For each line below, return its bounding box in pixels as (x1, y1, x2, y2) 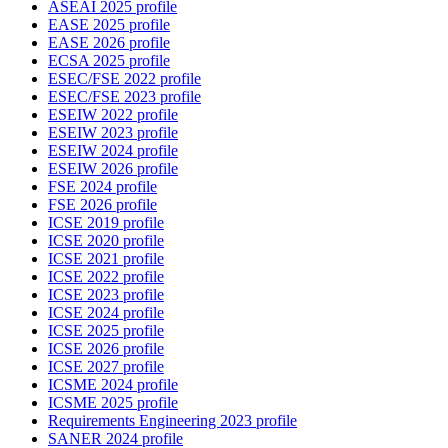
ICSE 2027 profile (48, 358, 164, 376)
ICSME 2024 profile (48, 376, 178, 394)
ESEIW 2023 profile (48, 124, 178, 142)
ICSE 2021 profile (48, 250, 164, 268)
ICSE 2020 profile (48, 232, 164, 250)
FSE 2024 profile (48, 178, 157, 196)
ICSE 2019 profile (48, 214, 164, 232)
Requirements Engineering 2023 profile (48, 412, 297, 430)
